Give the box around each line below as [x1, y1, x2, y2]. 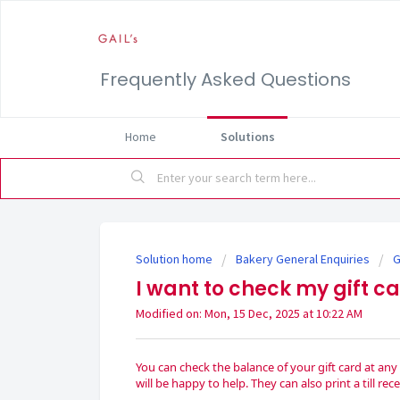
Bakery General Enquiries [236, 251, 370, 267]
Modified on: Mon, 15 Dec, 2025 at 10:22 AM [136, 305, 362, 321]
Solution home [136, 251, 215, 267]
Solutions [220, 129, 275, 145]
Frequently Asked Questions [100, 67, 351, 92]
